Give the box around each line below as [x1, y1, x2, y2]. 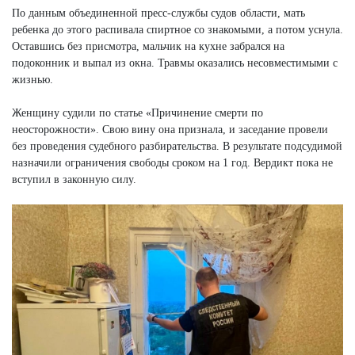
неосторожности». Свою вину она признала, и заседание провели [12, 123, 328, 136]
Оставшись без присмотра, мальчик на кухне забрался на [12, 40, 284, 52]
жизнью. [12, 73, 53, 86]
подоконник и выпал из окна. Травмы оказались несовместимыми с [12, 56, 338, 69]
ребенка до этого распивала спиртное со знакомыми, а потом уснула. [12, 23, 343, 36]
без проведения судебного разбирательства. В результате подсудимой [12, 139, 342, 152]
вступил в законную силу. [12, 173, 136, 185]
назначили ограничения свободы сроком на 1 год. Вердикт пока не [12, 156, 333, 169]
